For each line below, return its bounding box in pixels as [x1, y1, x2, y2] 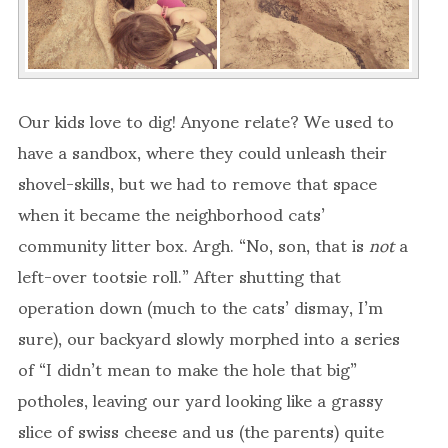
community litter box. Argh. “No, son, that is [18, 217, 369, 270]
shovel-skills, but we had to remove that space [18, 155, 377, 208]
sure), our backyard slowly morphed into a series [18, 310, 400, 363]
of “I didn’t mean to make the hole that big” [18, 341, 357, 394]
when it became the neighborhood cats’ [18, 186, 325, 239]
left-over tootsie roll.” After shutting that [18, 248, 341, 301]
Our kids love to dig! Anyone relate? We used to [18, 93, 394, 146]
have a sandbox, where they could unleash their [18, 124, 387, 177]
